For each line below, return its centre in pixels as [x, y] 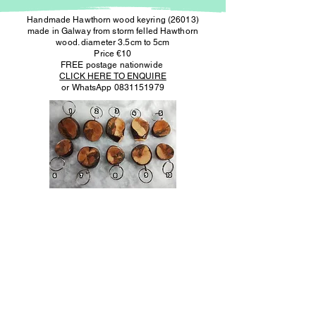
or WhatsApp [88, 87]
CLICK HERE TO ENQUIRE [113, 76]
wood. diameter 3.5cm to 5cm [113, 42]
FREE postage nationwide [113, 65]
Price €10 [113, 54]
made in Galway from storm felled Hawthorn [113, 31]
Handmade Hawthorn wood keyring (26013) [113, 20]
